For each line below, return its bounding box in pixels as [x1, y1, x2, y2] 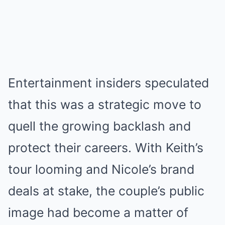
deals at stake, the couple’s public [8, 183, 204, 198]
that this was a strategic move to [8, 97, 201, 112]
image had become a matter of [8, 205, 188, 220]
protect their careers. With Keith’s [8, 140, 203, 155]
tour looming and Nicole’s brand [8, 162, 194, 177]
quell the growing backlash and [8, 119, 191, 134]
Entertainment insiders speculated [8, 75, 209, 90]
